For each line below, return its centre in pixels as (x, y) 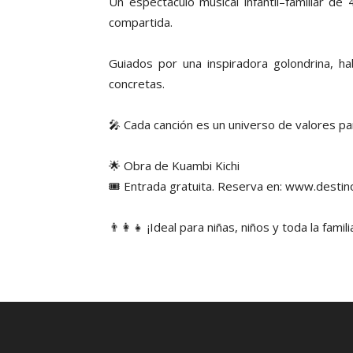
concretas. (137, 84)
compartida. (141, 22)
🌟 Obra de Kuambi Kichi (174, 165)
